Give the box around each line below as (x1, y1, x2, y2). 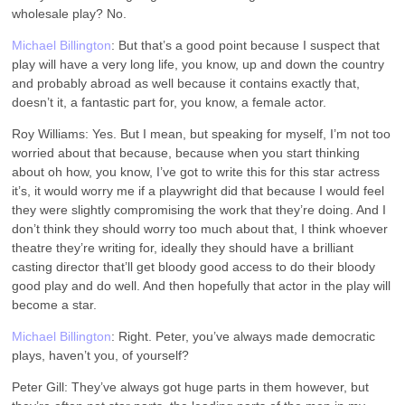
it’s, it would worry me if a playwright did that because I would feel (12, 183, 385, 198)
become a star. (12, 297, 98, 312)
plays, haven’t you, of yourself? (12, 347, 190, 363)
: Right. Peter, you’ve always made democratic (111, 328, 376, 344)
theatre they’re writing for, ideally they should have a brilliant (12, 240, 354, 255)
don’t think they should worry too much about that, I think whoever (12, 221, 389, 236)
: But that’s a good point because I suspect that (111, 37, 381, 52)
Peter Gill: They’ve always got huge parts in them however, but (12, 379, 370, 394)
